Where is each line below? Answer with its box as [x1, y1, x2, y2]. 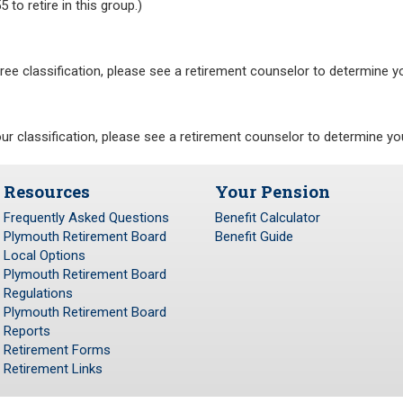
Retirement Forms [4, 342, 111, 359]
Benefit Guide [215, 228, 293, 246]
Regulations [4, 285, 73, 302]
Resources [4, 179, 90, 202]
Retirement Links [4, 361, 103, 378]
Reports [4, 323, 50, 340]
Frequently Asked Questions [4, 210, 169, 227]
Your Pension [215, 179, 330, 202]
